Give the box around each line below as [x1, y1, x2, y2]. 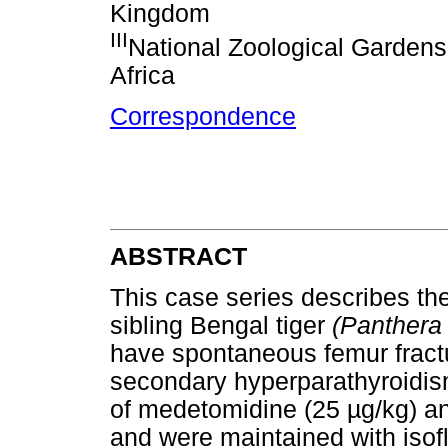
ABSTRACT [110, 243, 247, 271]
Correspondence [110, 103, 296, 131]
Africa [110, 62, 175, 90]
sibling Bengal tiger [110, 312, 332, 340]
